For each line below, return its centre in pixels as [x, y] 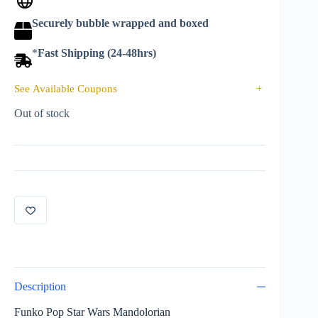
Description [40, 286]
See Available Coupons [66, 88]
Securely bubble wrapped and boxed [120, 23]
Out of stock [42, 113]
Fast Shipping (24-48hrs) [97, 53]
